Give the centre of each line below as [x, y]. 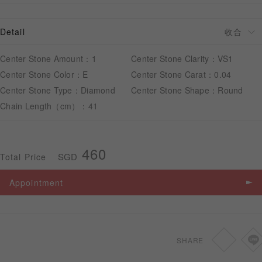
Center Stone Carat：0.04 [181, 74]
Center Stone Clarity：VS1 [182, 58]
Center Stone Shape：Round [187, 90]
